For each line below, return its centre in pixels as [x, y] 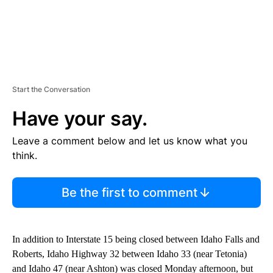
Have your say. [80, 118]
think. [25, 155]
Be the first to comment [129, 192]
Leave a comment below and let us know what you [130, 140]
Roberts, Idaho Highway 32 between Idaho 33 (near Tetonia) [129, 253]
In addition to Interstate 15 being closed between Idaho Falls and [136, 239]
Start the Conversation [51, 89]
